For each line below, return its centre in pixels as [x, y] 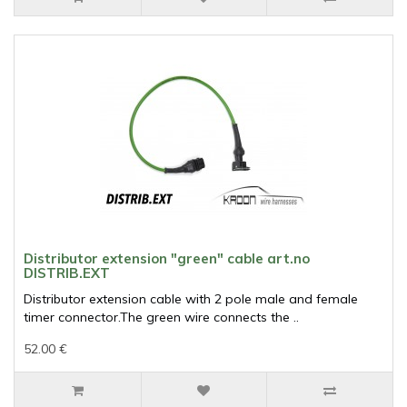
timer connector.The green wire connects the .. [161, 318]
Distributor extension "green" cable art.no [167, 259]
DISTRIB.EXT [67, 273]
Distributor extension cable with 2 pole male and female [191, 299]
